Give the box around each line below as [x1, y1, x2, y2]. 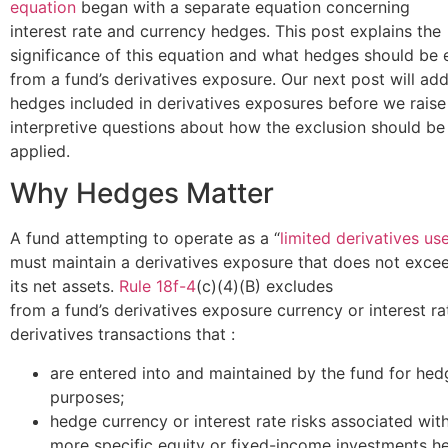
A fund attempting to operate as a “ [10, 228, 280, 249]
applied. [10, 140, 70, 161]
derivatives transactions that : [10, 324, 235, 345]
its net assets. [10, 276, 119, 297]
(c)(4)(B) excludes [196, 276, 333, 297]
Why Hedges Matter [10, 176, 274, 211]
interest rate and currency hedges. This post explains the [10, 20, 441, 41]
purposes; [50, 386, 124, 407]
